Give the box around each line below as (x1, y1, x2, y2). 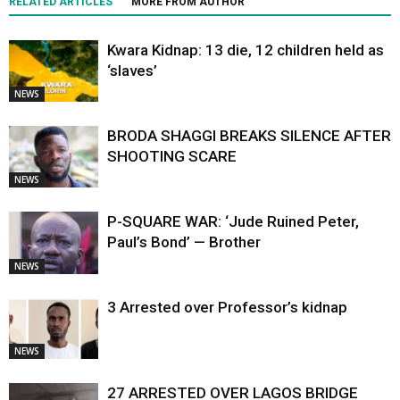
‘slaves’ (107, 62, 157, 80)
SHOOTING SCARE (107, 147, 237, 166)
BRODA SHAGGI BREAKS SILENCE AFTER (107, 127, 391, 146)
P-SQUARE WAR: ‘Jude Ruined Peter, (107, 212, 359, 231)
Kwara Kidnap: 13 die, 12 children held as (107, 41, 384, 60)
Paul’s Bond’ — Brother (107, 233, 261, 252)
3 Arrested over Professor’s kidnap (107, 298, 347, 317)
